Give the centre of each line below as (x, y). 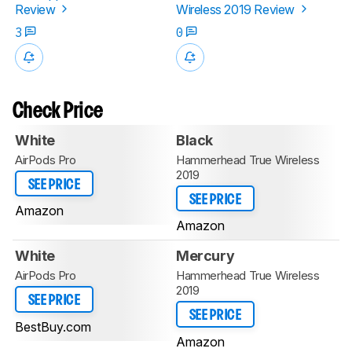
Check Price (58, 112)
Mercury (205, 256)
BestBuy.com (53, 326)
